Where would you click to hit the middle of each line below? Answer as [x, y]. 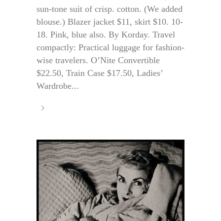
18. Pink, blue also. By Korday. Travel [106, 35]
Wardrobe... [58, 86]
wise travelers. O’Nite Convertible [98, 60]
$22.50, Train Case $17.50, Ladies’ [100, 73]
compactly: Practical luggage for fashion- [110, 48]
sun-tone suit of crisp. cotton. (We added [110, 9]
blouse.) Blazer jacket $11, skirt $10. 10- [110, 22]
